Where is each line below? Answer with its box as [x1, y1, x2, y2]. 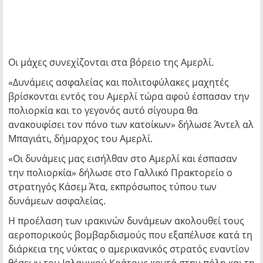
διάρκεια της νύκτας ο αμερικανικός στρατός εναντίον [8, 242, 249, 255]
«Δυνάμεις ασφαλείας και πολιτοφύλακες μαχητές [8, 76, 229, 89]
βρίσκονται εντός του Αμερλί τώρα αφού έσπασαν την [8, 90, 249, 103]
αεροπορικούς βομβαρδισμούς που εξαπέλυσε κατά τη [8, 228, 252, 241]
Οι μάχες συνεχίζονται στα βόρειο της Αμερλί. [8, 56, 214, 69]
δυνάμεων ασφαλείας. [8, 194, 106, 207]
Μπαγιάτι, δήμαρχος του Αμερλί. [8, 132, 153, 145]
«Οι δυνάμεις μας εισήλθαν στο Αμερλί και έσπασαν [8, 152, 237, 165]
